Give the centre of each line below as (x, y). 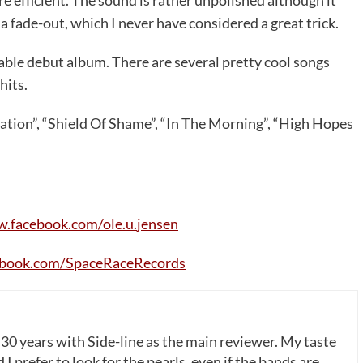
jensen (158, 223)
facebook (39, 223)
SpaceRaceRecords (126, 262)
